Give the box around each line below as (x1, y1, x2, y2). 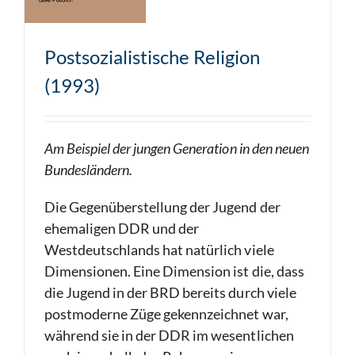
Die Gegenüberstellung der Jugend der (44, 198, 281, 216)
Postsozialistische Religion (44, 45, 260, 68)
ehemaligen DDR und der (44, 219, 200, 237)
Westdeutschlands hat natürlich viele (44, 241, 274, 258)
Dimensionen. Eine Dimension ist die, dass (44, 262, 304, 280)
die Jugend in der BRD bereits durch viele (44, 284, 296, 301)
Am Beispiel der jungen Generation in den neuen (44, 139, 309, 157)
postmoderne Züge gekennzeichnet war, (44, 305, 288, 323)
